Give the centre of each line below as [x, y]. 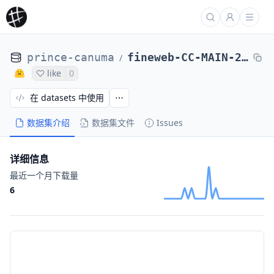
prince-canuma [71, 57]
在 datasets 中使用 [67, 98]
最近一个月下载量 [44, 175]
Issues [170, 123]
